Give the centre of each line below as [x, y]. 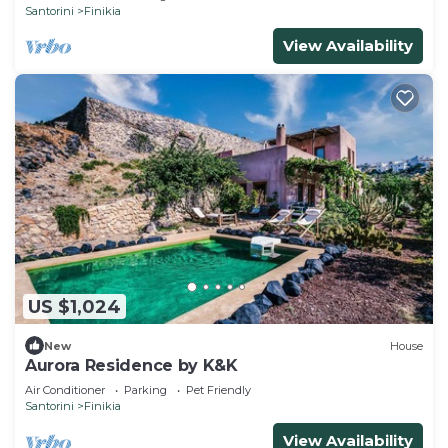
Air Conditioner [65, 390]
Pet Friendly [218, 390]
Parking [145, 390]
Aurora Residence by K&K [131, 366]
